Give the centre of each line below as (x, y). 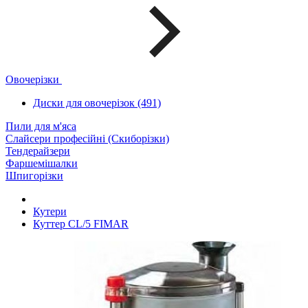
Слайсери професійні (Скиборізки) (87, 138)
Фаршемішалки (42, 163)
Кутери (50, 211)
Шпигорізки (34, 175)
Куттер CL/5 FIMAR (81, 223)
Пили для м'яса (41, 126)
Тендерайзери (38, 151)
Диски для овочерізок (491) (97, 102)
